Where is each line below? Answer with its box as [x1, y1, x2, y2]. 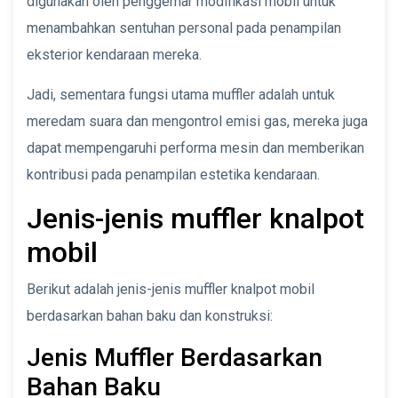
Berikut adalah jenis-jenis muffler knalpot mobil [27, 280, 314, 298]
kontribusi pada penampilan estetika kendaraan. [27, 165, 320, 183]
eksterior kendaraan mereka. [27, 45, 202, 63]
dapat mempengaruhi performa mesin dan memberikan [27, 139, 364, 156]
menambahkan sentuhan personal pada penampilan [27, 19, 341, 36]
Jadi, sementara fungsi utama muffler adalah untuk [27, 85, 335, 103]
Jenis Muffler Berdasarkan [27, 342, 322, 372]
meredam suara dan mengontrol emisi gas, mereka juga [27, 112, 368, 130]
